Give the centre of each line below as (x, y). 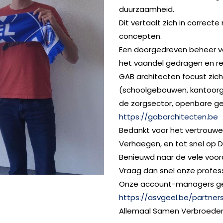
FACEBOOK (47, 95)
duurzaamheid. (147, 9)
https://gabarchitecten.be (168, 117)
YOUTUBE (71, 95)
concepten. (140, 36)
